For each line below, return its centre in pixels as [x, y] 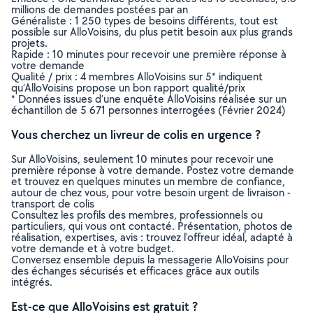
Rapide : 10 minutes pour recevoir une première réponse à [149, 54]
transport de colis [53, 204]
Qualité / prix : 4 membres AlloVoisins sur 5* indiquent [137, 77]
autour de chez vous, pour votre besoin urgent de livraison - [151, 192]
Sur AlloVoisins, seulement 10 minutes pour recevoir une [143, 159]
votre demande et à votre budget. [93, 248]
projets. [29, 43]
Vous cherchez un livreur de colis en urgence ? [136, 134]
